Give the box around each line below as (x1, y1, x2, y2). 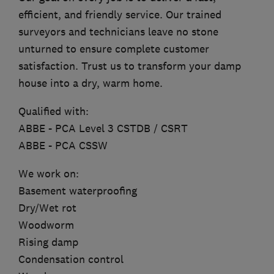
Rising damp (18, 235, 78, 250)
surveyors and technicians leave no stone (18, 25, 218, 39)
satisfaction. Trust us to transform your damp (18, 59, 241, 73)
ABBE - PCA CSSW (18, 139, 108, 153)
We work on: (18, 167, 79, 181)
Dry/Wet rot (18, 201, 76, 215)
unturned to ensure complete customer (18, 42, 209, 56)
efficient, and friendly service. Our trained (18, 8, 221, 22)
